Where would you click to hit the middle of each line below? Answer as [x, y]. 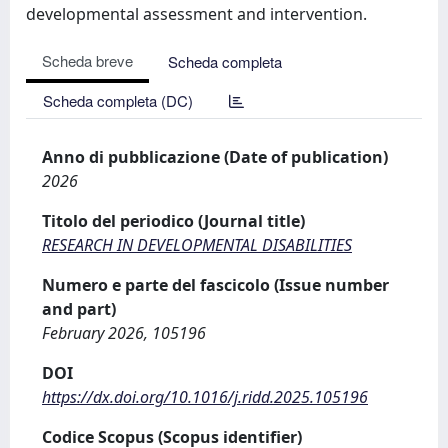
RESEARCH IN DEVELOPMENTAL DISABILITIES [197, 244]
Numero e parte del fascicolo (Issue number [215, 284]
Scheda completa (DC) [118, 100]
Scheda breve [87, 60]
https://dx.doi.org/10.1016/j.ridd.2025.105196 [205, 396]
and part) [79, 308]
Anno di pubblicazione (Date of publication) [215, 156]
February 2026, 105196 [124, 332]
